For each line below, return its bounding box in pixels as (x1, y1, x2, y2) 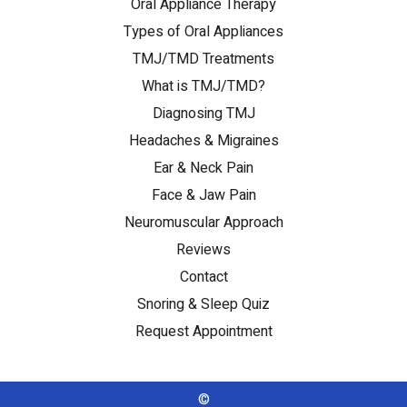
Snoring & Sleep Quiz (137, 293, 270, 315)
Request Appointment (134, 321, 273, 342)
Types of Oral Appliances (124, 21, 283, 43)
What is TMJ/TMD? (142, 75, 265, 97)
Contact (179, 266, 228, 288)
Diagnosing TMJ (152, 103, 255, 124)
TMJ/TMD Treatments (133, 48, 274, 70)
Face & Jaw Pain (151, 184, 256, 206)
